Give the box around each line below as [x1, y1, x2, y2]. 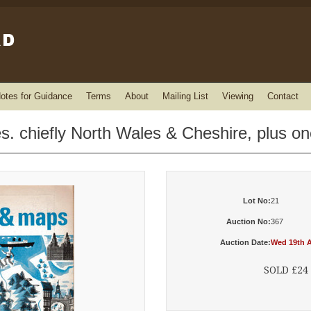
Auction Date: [220, 238, 271, 246]
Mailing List [162, 91, 208, 101]
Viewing [222, 91, 253, 101]
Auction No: [226, 217, 271, 226]
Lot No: [243, 196, 271, 205]
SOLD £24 [264, 264, 308, 276]
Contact [267, 91, 299, 101]
